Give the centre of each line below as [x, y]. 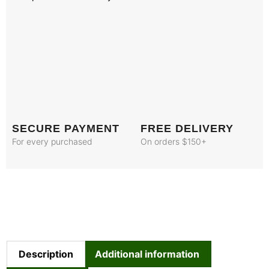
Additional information [147, 254]
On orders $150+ [174, 142]
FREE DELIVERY [187, 129]
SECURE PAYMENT [66, 129]
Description [46, 254]
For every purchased [52, 142]
